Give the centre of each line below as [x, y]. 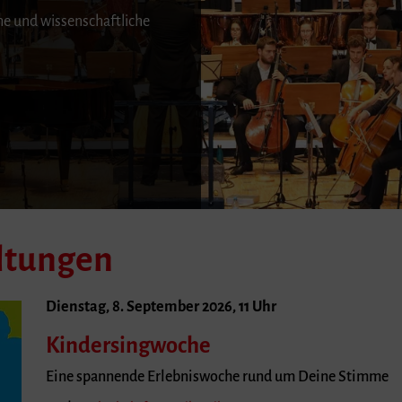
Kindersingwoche [128, 346]
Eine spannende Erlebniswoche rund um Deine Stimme [217, 376]
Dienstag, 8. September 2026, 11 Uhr [161, 306]
